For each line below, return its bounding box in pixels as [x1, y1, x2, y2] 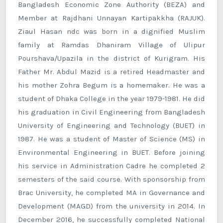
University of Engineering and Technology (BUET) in [18, 121, 205, 130]
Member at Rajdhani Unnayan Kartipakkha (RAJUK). [18, 13, 205, 23]
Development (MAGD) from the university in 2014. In [18, 202, 205, 211]
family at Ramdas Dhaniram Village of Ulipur [18, 40, 205, 50]
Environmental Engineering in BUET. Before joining [18, 148, 205, 157]
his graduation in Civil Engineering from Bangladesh [18, 108, 205, 117]
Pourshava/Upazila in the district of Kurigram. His [18, 54, 205, 63]
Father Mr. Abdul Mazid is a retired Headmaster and [18, 67, 205, 77]
